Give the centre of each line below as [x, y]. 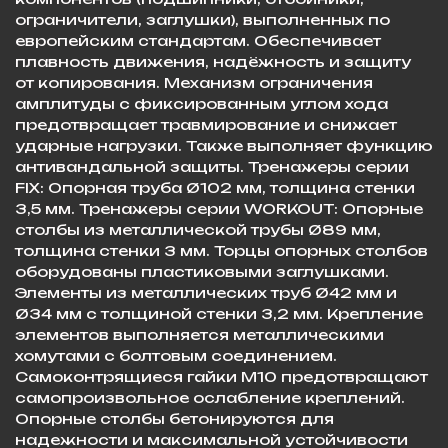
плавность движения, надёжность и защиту [213, 61]
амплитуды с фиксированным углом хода [201, 103]
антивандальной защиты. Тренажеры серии [212, 166]
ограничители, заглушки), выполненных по [202, 19]
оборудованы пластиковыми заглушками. [202, 271]
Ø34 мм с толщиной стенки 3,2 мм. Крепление [219, 313]
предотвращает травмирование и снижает [206, 124]
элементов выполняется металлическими [199, 334]
